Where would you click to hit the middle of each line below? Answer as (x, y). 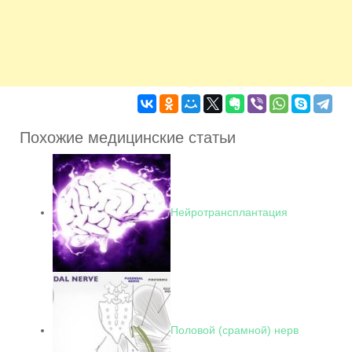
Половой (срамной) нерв (235, 330)
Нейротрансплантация (229, 212)
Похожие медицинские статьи (128, 137)
